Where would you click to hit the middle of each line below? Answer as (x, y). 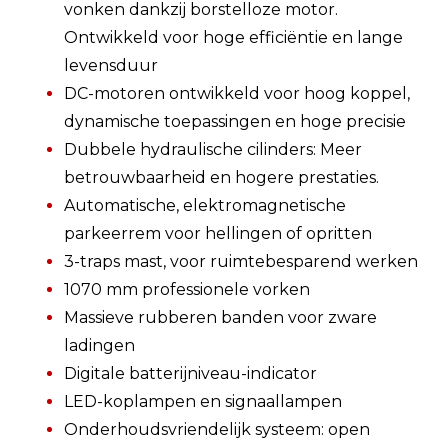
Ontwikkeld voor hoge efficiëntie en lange (233, 37)
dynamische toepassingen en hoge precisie (235, 121)
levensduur (111, 65)
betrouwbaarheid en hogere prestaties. (221, 177)
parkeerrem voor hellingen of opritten (218, 233)
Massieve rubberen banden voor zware (220, 317)
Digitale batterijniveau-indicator (190, 373)
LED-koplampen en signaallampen (203, 401)
